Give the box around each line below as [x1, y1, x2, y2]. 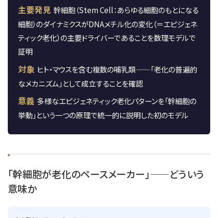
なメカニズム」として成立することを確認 [18, 77, 143, 89]
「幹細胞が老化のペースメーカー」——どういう [8, 166, 204, 181]
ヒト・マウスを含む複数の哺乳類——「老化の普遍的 [36, 63, 197, 74]
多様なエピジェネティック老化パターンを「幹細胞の [36, 95, 197, 107]
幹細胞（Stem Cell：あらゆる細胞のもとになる [53, 4, 199, 16]
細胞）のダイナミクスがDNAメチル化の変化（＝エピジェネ [18, 18, 197, 30]
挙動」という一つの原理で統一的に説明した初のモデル [18, 109, 188, 121]
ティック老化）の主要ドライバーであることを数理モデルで [18, 32, 196, 43]
